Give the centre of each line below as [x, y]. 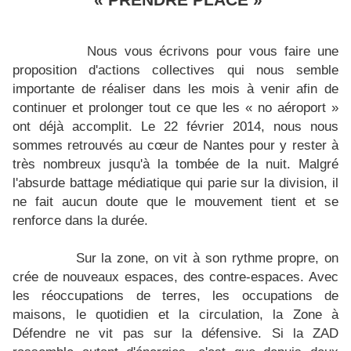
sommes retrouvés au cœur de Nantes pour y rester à [175, 145]
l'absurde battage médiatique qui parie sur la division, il [175, 183]
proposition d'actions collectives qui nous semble [175, 70]
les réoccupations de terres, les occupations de [175, 295]
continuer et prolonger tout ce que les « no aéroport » [175, 107]
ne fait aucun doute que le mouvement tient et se [175, 201]
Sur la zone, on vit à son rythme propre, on [204, 258]
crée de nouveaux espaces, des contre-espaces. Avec [175, 277]
